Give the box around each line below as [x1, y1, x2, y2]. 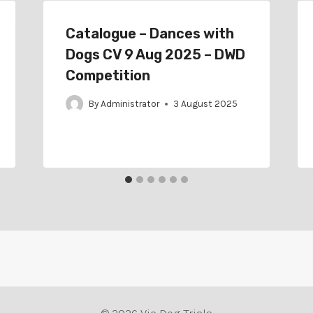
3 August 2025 [173, 99, 238, 110]
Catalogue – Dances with [65, 24, 234, 42]
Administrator [100, 99, 159, 110]
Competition [65, 66, 150, 84]
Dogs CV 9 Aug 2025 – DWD [65, 45, 245, 63]
